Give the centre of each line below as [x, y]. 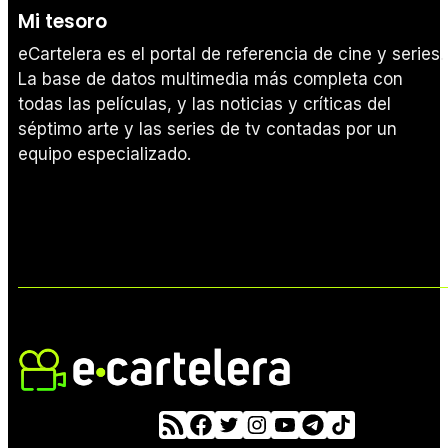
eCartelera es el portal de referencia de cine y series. [231, 54]
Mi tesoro [62, 22]
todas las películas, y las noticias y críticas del [204, 104]
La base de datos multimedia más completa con [210, 79]
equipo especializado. [104, 154]
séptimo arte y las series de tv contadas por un [207, 129]
